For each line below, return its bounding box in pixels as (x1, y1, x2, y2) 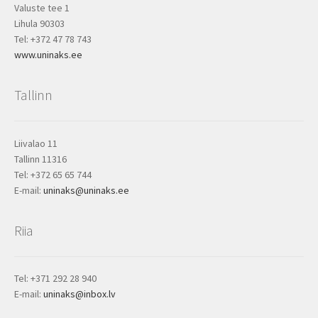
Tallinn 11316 (13, 152, 67, 165)
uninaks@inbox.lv (43, 287, 116, 301)
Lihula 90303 (13, 17, 65, 31)
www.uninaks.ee (13, 48, 82, 62)
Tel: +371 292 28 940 (13, 272, 97, 285)
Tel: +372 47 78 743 (13, 33, 92, 46)
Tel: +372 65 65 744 (13, 168, 92, 181)
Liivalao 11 (13, 136, 57, 150)
